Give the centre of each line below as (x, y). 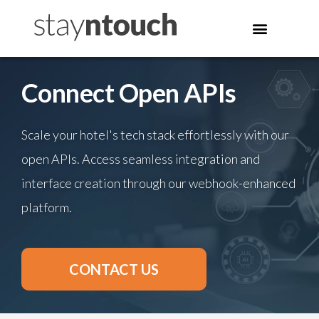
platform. (47, 207)
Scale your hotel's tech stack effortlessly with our (155, 135)
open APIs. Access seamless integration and (141, 159)
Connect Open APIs (129, 93)
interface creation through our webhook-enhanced (158, 183)
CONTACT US (114, 269)
